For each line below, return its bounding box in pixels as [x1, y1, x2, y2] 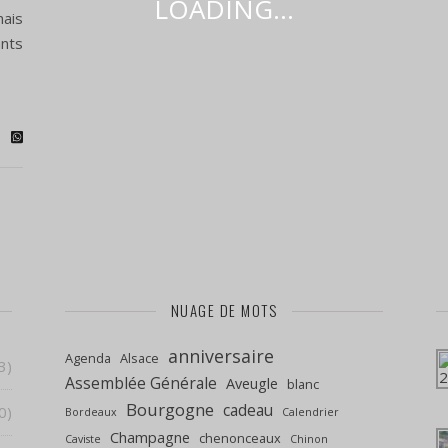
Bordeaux [65, 405, 117, 420]
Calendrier [282, 405, 339, 420]
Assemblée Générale [65, 372, 217, 395]
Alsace [120, 349, 159, 368]
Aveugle [226, 374, 278, 394]
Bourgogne [126, 398, 214, 422]
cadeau [223, 399, 273, 422]
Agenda [65, 349, 111, 368]
